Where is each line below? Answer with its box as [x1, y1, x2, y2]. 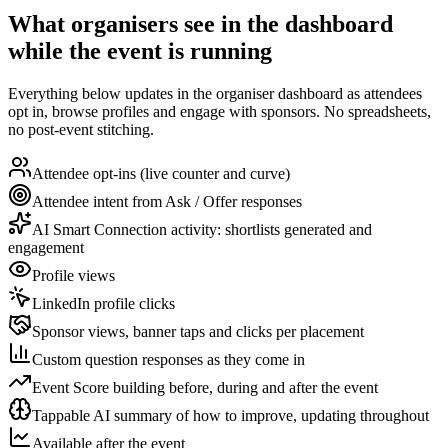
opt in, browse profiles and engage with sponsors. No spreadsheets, [8, 102, 431, 120]
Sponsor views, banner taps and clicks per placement [32, 322, 364, 340]
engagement [8, 238, 84, 256]
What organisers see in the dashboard [8, 10, 393, 37]
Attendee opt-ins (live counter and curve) [32, 164, 290, 182]
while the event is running [8, 37, 272, 64]
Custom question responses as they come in [32, 350, 305, 368]
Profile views [32, 266, 115, 284]
